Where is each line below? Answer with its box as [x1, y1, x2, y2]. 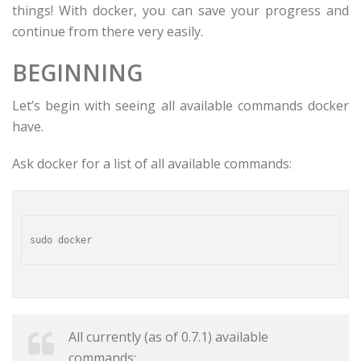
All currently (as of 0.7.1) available [68, 328, 268, 346]
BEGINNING [12, 57, 143, 88]
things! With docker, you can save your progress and [12, 2, 349, 19]
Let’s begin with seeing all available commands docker [12, 97, 349, 114]
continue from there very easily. [12, 23, 203, 40]
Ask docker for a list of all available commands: [12, 155, 292, 172]
